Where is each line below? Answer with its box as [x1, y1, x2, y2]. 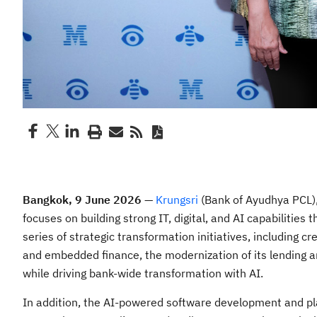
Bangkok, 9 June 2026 [23, 192, 144, 207]
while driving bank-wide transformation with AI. [23, 266, 263, 281]
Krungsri [156, 192, 198, 207]
